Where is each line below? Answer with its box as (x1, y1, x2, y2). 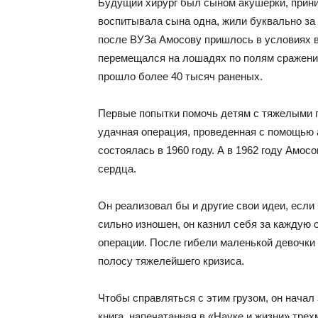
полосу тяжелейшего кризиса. (98, 255, 244, 267)
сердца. (98, 163, 136, 175)
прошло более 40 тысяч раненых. (98, 70, 263, 82)
